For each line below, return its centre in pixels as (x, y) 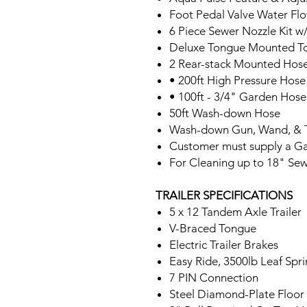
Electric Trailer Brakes (224, 245)
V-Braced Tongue (213, 228)
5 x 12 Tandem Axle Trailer (235, 212)
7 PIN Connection (214, 278)
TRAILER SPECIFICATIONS (224, 195)
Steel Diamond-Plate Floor (237, 294)
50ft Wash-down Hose (225, 113)
